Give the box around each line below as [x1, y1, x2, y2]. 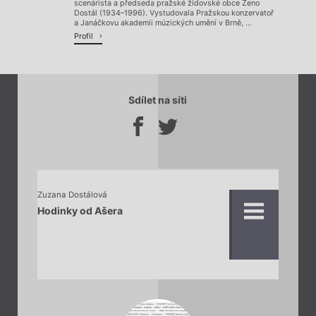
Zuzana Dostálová [37, 190, 107, 200]
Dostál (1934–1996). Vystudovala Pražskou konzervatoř [74, 8, 274, 18]
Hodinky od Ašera [37, 204, 123, 217]
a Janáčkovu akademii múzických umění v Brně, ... [74, 18, 252, 28]
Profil [74, 32, 95, 42]
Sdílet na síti [128, 94, 187, 107]
